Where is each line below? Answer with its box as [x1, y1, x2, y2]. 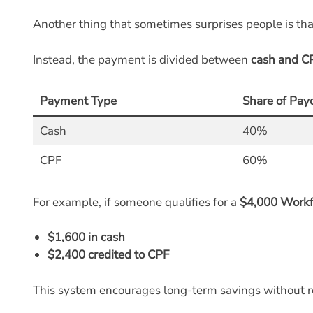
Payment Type [39, 93, 117, 109]
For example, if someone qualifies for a [33, 194, 240, 210]
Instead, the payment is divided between [33, 51, 251, 68]
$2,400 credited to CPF [48, 247, 170, 263]
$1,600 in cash [48, 229, 126, 245]
